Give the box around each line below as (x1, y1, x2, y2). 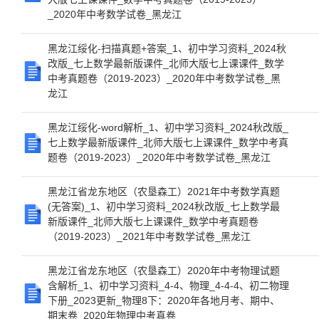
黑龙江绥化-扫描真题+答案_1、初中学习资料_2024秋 (48, 43, 286, 54)
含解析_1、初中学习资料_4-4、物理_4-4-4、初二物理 (48, 280, 289, 291)
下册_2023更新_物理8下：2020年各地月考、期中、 (48, 295, 280, 306)
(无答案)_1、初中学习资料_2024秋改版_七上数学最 (48, 201, 280, 212)
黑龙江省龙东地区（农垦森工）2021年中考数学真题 (48, 186, 280, 197)
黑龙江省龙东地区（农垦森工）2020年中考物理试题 (48, 265, 280, 276)
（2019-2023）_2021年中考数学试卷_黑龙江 (48, 231, 251, 242)
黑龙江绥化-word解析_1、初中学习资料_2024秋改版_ (48, 122, 288, 133)
